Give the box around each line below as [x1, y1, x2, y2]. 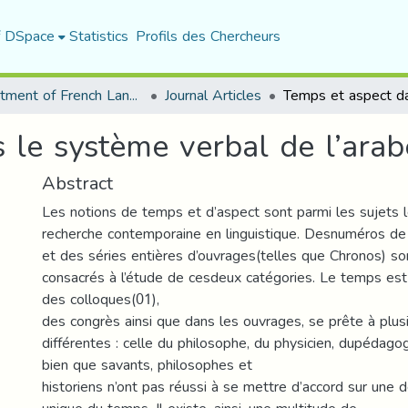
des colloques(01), [42, 285, 159, 313]
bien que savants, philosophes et [42, 351, 252, 379]
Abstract [42, 166, 113, 200]
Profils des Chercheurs [135, 22, 280, 50]
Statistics [68, 22, 128, 50]
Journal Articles [165, 81, 261, 109]
